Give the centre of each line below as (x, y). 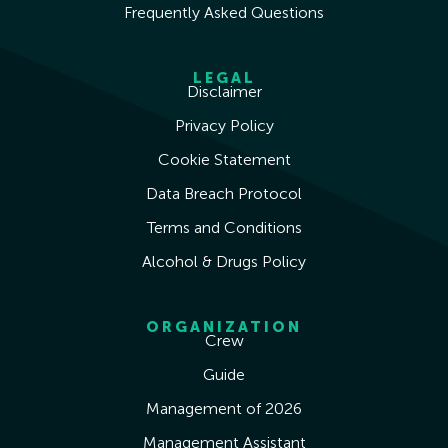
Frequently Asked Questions (224, 13)
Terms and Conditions (224, 228)
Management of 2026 (224, 409)
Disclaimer (224, 92)
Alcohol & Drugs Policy (224, 262)
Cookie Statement (224, 160)
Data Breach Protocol (224, 194)
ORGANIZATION (224, 327)
